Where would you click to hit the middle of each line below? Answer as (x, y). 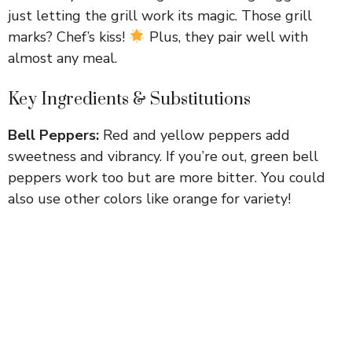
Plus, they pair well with (226, 37)
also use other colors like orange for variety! (149, 199)
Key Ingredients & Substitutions (129, 99)
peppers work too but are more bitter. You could (167, 178)
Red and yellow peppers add (194, 135)
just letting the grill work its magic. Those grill (160, 16)
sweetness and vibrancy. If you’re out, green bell (163, 156)
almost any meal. (62, 58)
